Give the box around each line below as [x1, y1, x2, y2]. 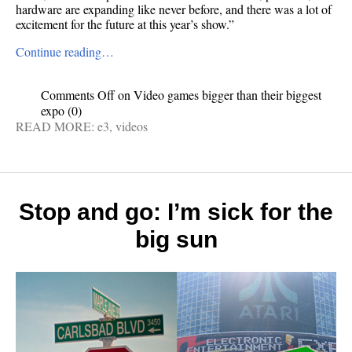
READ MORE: [16, 118, 97, 135]
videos [115, 118, 148, 135]
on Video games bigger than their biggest [115, 86, 321, 104]
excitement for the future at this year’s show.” [16, 16, 234, 33]
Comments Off [41, 86, 115, 104]
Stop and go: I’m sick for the [19, 199, 333, 225]
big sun [134, 226, 218, 253]
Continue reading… [16, 43, 114, 60]
